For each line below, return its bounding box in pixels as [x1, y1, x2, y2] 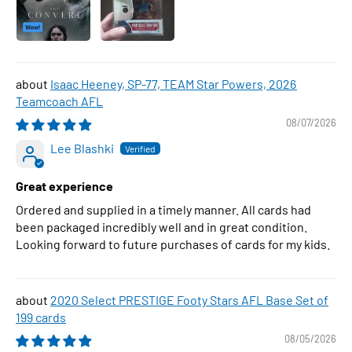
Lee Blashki [50, 140, 114, 156]
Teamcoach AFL [16, 93, 103, 108]
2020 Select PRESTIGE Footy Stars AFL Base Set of [50, 291, 328, 307]
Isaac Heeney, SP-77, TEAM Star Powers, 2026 [50, 75, 297, 91]
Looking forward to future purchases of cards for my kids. [16, 236, 330, 251]
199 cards [16, 309, 66, 324]
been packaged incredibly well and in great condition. [16, 218, 307, 234]
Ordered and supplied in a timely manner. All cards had [16, 201, 311, 217]
